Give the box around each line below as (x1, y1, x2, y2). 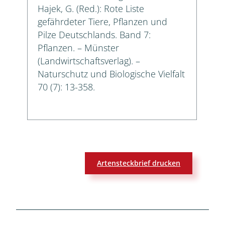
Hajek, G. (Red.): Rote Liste (38, 2, 144, 15)
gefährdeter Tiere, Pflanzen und (38, 15, 167, 28)
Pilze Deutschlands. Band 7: (38, 28, 151, 41)
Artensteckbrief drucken (97, 158, 181, 168)
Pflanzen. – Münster (38, 41, 119, 54)
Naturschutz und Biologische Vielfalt (38, 67, 185, 80)
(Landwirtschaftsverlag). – (38, 54, 140, 67)
